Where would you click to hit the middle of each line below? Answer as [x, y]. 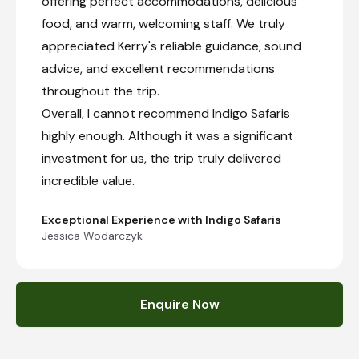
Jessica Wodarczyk [92, 235]
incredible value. [88, 180]
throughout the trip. [101, 91]
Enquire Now [179, 304]
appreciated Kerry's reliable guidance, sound [171, 46]
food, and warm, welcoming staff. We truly [163, 23]
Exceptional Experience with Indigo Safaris [161, 219]
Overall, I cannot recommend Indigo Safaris [166, 113]
